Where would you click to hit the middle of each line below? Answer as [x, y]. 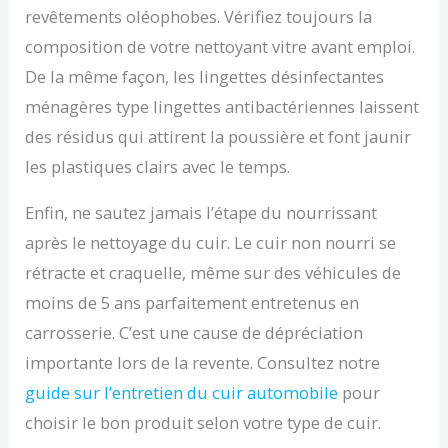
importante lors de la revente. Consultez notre [203, 363]
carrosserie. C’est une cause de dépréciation [194, 333]
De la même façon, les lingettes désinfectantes [205, 77]
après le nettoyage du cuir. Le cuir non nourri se [211, 243]
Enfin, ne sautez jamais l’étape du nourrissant [201, 213]
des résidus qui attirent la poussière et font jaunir [218, 137]
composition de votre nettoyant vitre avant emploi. [220, 47]
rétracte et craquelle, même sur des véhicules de [213, 273]
